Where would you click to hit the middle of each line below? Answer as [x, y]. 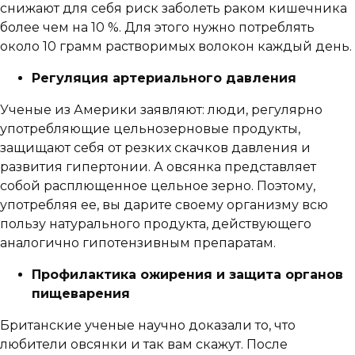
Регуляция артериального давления [164, 78]
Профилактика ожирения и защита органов [187, 275]
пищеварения [81, 294]
